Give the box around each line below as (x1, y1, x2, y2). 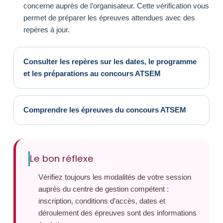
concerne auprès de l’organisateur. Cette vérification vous (23, 1, 209, 10)
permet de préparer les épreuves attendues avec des (23, 13, 195, 22)
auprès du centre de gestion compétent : (38, 185, 169, 193)
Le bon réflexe (30, 152, 94, 165)
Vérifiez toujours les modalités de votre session (38, 173, 191, 181)
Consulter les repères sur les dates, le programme (23, 57, 197, 66)
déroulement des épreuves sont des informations (38, 209, 197, 217)
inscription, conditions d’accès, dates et (38, 197, 165, 205)
